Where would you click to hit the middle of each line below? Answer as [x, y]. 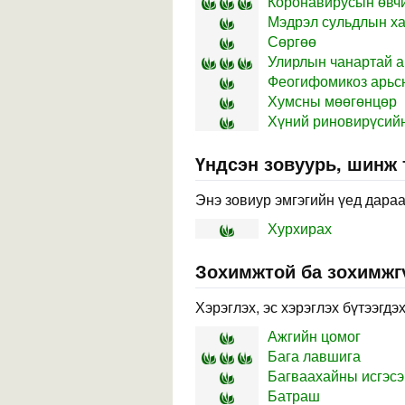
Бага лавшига [314, 356]
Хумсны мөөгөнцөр [332, 101]
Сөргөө [292, 41]
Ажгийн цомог [314, 336]
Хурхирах [300, 228]
